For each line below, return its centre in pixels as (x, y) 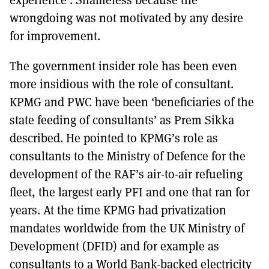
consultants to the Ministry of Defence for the (128, 156)
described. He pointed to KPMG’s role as (114, 138)
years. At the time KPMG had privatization (118, 210)
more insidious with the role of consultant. (122, 83)
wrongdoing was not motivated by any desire (126, 17)
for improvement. (55, 35)
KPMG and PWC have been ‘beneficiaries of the (132, 101)
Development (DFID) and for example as (114, 246)
